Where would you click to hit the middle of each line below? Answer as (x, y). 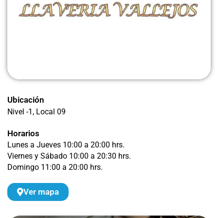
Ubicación (26, 100)
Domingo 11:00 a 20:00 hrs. (55, 167)
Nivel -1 (20, 112)
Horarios (23, 133)
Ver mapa (41, 191)
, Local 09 (49, 112)
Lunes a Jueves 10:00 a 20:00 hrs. (66, 145)
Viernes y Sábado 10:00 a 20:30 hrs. (69, 156)
